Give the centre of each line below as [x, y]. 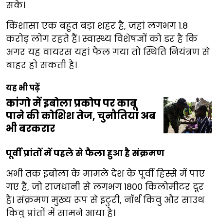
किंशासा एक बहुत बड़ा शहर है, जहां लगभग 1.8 [97, 25]
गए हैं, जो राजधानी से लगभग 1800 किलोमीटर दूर [105, 186]
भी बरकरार [30, 128]
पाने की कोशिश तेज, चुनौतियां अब [81, 116]
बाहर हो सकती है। [41, 65]
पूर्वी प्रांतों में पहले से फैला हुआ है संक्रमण [85, 153]
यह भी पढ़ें [23, 88]
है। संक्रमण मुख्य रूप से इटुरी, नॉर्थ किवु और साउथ [105, 200]
